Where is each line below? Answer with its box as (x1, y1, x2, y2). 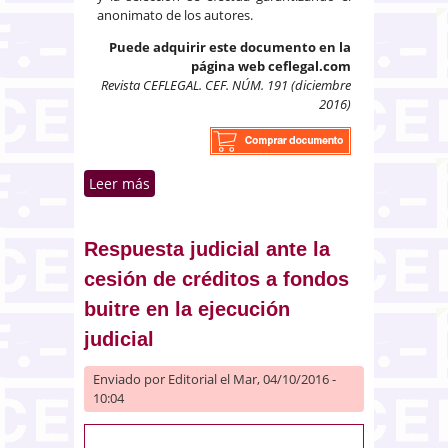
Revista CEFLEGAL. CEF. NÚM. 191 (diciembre (101, 75, 351, 94)
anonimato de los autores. (97, 5, 253, 24)
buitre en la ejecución (84, 297, 290, 320)
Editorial (168, 369, 217, 388)
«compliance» (150, 215, 241, 235)
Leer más (89, 173, 150, 193)
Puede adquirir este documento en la (109, 37, 351, 56)
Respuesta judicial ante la (84, 237, 330, 260)
